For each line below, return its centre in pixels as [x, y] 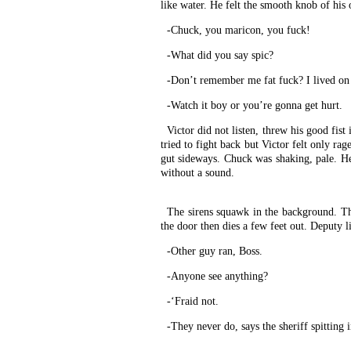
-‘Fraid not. [193, 301]
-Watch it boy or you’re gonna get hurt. [255, 105]
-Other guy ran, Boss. [215, 251]
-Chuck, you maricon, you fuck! [239, 30]
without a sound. [197, 173]
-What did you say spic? [220, 55]
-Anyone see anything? [217, 276]
